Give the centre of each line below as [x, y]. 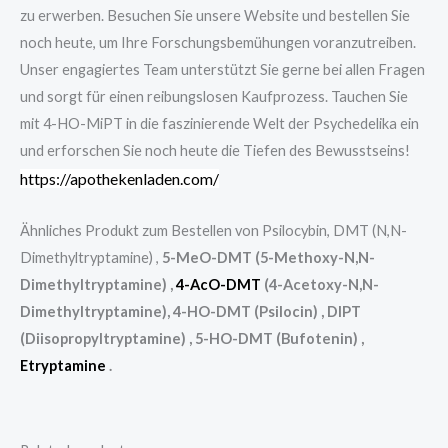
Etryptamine [63, 365]
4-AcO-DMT [218, 284]
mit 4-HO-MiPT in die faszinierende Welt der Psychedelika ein [219, 124]
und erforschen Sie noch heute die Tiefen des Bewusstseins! [215, 151]
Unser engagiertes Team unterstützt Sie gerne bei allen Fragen [222, 70]
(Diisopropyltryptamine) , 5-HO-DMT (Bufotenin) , [192, 338]
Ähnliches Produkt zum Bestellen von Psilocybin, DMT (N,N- [213, 230]
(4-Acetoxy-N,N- [320, 284]
